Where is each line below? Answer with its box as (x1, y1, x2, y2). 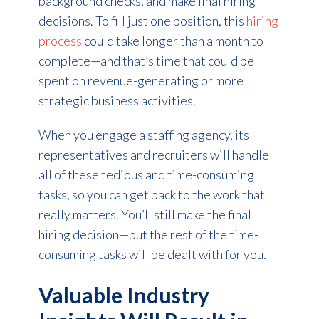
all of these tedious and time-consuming (38, 167, 254, 183)
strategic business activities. (38, 93, 196, 109)
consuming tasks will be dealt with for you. (38, 246, 266, 263)
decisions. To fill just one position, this (38, 13, 246, 29)
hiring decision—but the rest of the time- (38, 226, 258, 243)
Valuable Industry (38, 282, 209, 308)
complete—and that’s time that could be (38, 53, 254, 69)
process (38, 33, 82, 49)
